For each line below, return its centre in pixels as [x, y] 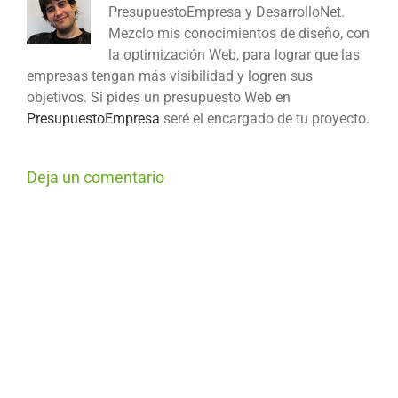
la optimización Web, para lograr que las [234, 55]
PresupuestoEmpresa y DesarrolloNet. [227, 12]
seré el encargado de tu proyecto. [265, 119]
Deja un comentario [96, 178]
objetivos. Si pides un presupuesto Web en [159, 98]
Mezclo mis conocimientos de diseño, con [239, 34]
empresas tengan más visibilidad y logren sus [170, 76]
